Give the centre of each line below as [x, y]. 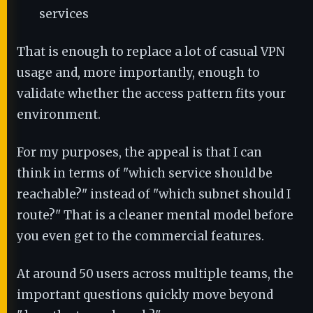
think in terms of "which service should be [145, 173]
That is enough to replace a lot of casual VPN [151, 52]
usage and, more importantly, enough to [138, 73]
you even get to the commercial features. [140, 236]
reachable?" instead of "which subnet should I [154, 194]
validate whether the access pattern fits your [151, 94]
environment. [59, 115]
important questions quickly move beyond [145, 295]
